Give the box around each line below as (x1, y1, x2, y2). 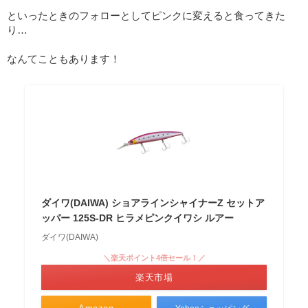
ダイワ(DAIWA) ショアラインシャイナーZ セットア (41, 197, 265, 209)
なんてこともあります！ (7, 53, 120, 65)
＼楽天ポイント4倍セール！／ (102, 254, 206, 263)
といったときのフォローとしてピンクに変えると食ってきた (7, 10, 285, 22)
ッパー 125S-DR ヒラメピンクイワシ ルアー (41, 212, 234, 224)
